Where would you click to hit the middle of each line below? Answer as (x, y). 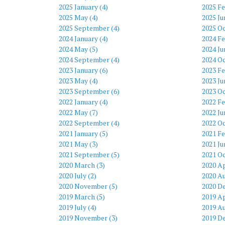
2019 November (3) (88, 217)
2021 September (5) (89, 154)
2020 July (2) (78, 175)
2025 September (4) (89, 28)
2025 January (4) (83, 7)
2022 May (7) (78, 112)
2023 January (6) (83, 70)
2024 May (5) (78, 49)
